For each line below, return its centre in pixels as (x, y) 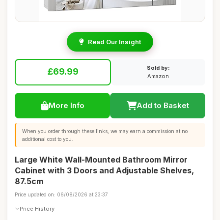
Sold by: (158, 68)
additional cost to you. (48, 139)
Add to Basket (163, 105)
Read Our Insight (114, 42)
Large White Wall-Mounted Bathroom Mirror (101, 160)
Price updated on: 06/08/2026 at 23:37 (61, 194)
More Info (66, 105)
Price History (37, 208)
